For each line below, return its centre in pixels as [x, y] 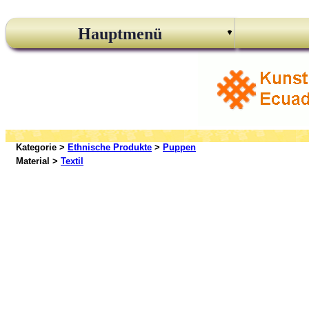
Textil [72, 161]
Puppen [179, 147]
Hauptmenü [120, 34]
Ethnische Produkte [110, 147]
